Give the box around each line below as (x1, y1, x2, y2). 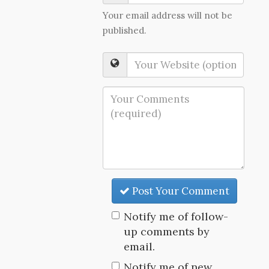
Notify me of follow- (124, 210, 229, 223)
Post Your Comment (130, 184, 230, 198)
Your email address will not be (103, 10, 233, 21)
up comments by (124, 225, 210, 238)
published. (103, 25, 147, 36)
